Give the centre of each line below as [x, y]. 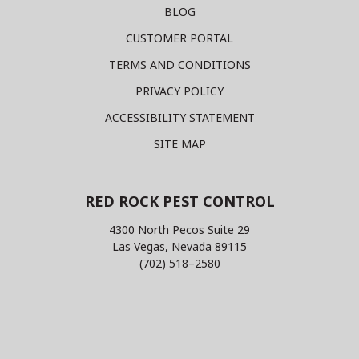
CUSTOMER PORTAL [179, 38]
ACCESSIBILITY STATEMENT [179, 117]
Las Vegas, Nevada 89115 [179, 246]
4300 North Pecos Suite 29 [179, 230]
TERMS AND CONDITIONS [179, 65]
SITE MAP [179, 144]
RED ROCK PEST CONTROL [179, 201]
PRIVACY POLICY [179, 91]
